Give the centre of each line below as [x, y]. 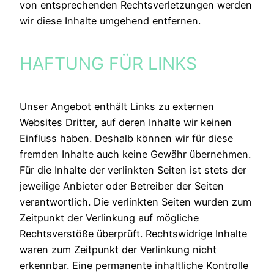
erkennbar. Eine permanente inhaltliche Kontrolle [134, 266]
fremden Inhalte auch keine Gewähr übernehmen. [135, 154]
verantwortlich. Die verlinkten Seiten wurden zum [135, 202]
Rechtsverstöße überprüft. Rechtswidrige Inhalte [133, 234]
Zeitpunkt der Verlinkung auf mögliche [109, 218]
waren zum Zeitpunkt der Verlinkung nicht [118, 250]
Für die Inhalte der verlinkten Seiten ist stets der [133, 170]
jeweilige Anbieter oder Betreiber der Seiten [122, 186]
